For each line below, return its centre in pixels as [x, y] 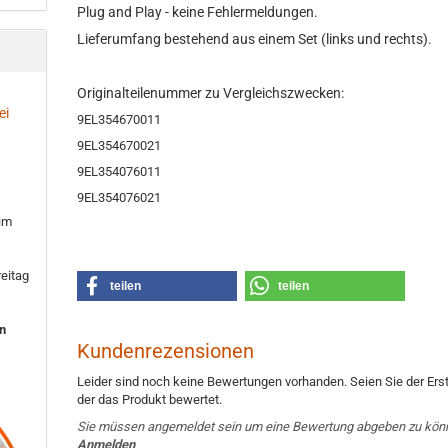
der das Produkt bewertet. [150, 399]
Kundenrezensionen [166, 351]
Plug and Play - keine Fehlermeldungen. [198, 12]
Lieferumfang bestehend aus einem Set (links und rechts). [255, 39]
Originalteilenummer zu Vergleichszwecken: [211, 93]
